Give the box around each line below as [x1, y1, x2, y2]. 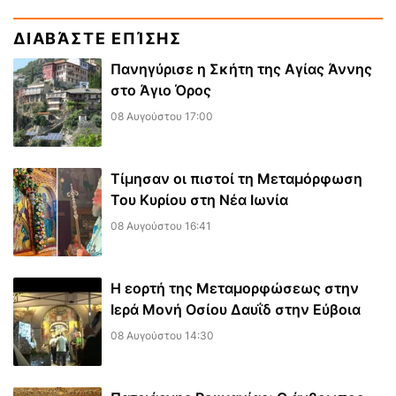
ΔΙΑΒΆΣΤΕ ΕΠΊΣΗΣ [13, 29, 182, 49]
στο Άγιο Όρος [110, 81, 211, 100]
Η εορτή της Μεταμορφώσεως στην [110, 279, 359, 298]
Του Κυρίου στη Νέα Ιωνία [110, 191, 288, 209]
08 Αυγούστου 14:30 [110, 329, 214, 343]
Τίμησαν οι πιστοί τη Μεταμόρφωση [110, 170, 362, 188]
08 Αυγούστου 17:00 [110, 110, 213, 124]
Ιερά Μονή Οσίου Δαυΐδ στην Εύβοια [110, 301, 361, 319]
